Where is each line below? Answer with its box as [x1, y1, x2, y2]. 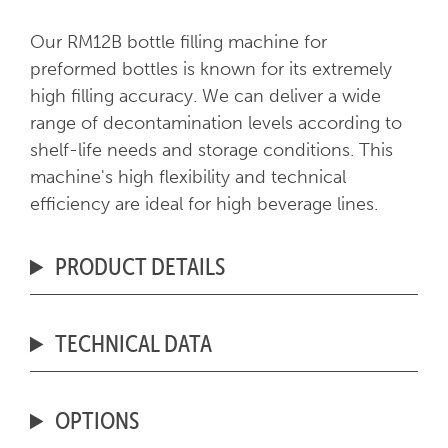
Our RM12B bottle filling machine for [29, 31, 327, 54]
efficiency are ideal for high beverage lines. [29, 193, 378, 216]
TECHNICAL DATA [55, 328, 213, 359]
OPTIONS [55, 405, 140, 436]
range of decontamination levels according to [29, 112, 402, 135]
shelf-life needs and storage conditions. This [29, 139, 393, 162]
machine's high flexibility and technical [29, 166, 346, 189]
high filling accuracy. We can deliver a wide [29, 85, 381, 108]
